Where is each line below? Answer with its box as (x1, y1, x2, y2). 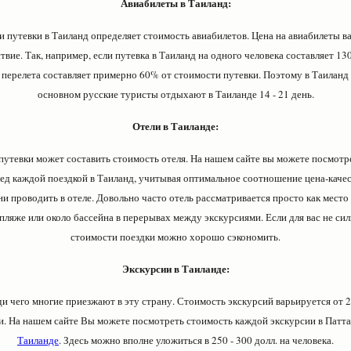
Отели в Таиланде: (132, 118, 219, 133)
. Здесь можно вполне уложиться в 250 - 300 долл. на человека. (59, 333, 334, 347)
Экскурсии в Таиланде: (121, 261, 230, 276)
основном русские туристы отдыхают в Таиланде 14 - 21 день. (37, 87, 314, 101)
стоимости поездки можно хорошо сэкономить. (71, 230, 280, 244)
